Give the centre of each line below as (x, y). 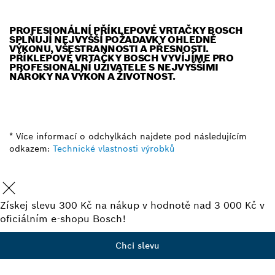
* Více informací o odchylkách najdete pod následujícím (128, 136)
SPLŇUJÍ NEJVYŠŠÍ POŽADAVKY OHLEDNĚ (113, 39)
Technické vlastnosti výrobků (114, 148)
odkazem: (29, 148)
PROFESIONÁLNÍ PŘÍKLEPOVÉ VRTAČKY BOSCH (126, 30)
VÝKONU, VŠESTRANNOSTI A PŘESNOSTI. (109, 48)
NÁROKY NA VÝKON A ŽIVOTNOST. (92, 76)
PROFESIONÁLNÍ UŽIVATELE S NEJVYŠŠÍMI (114, 67)
